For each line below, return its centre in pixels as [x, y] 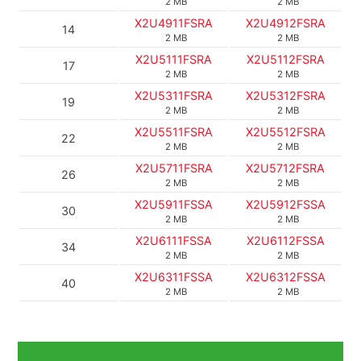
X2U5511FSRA [174, 132]
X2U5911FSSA [174, 205]
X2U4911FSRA [174, 23]
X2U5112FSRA [285, 60]
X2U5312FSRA [285, 96]
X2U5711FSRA [174, 168]
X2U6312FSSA [285, 277]
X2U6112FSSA [285, 241]
